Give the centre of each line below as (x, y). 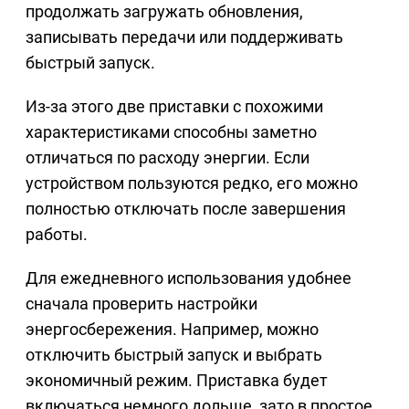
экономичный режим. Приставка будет (177, 381)
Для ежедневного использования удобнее (189, 278)
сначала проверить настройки (142, 304)
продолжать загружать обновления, (164, 12)
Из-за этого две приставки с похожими (174, 107)
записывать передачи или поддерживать (184, 37)
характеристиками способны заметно (171, 132)
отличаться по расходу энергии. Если (168, 158)
